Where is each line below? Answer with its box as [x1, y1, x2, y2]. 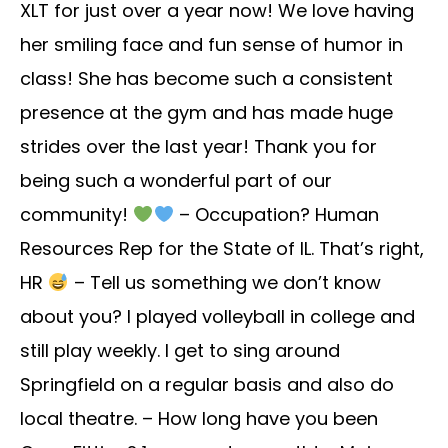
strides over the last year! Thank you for [20, 134, 377, 160]
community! [20, 202, 133, 228]
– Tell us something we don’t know [68, 270, 381, 296]
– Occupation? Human [174, 202, 379, 228]
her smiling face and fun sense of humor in [20, 32, 403, 58]
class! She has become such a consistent [20, 66, 393, 92]
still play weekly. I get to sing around [20, 338, 340, 364]
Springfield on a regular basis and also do [20, 372, 394, 398]
